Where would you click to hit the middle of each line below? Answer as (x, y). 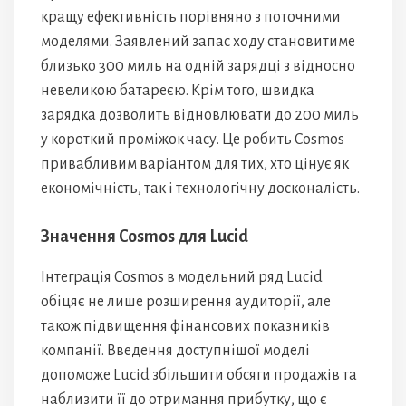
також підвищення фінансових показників (185, 326)
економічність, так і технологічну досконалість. (200, 188)
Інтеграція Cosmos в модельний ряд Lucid (182, 277)
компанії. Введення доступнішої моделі (175, 351)
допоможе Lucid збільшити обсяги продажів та (199, 375)
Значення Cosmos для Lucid (145, 237)
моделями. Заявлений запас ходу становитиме (198, 42)
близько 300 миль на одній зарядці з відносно (198, 66)
